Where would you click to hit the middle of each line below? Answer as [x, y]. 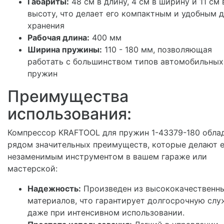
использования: [69, 114]
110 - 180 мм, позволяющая [157, 50]
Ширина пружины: [65, 50]
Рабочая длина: [58, 38]
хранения [46, 26]
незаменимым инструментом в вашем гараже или [107, 157]
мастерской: [32, 169]
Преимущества [68, 96]
